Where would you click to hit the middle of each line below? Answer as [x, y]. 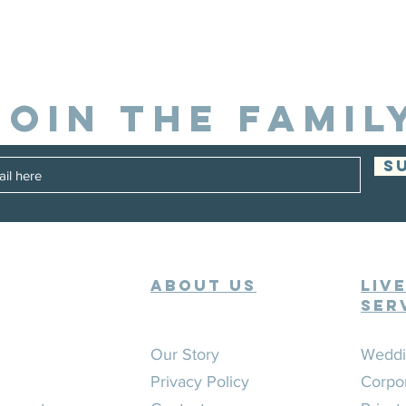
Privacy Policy [200, 382]
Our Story [185, 354]
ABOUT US [203, 285]
